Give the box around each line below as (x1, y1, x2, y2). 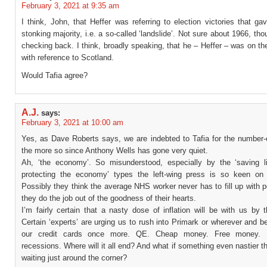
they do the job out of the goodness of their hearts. (21, 194, 196, 203)
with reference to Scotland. (21, 53, 114, 62)
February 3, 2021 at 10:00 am (21, 118, 123, 127)
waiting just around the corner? (21, 253, 127, 262)
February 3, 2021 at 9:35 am (21, 1, 119, 10)
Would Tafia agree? (21, 71, 88, 80)
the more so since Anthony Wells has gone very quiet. (21, 146, 208, 155)
